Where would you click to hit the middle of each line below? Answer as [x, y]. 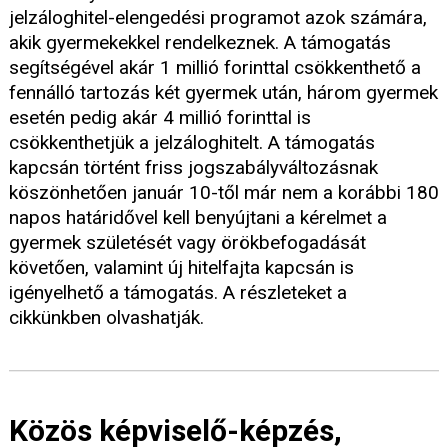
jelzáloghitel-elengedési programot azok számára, [218, 18]
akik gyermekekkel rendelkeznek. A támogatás [200, 43]
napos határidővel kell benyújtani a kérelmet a [198, 218]
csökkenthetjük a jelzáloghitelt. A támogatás [192, 143]
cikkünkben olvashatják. [106, 318]
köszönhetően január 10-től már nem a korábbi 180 [224, 193]
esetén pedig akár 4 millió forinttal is [160, 118]
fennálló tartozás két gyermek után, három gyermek [223, 93]
